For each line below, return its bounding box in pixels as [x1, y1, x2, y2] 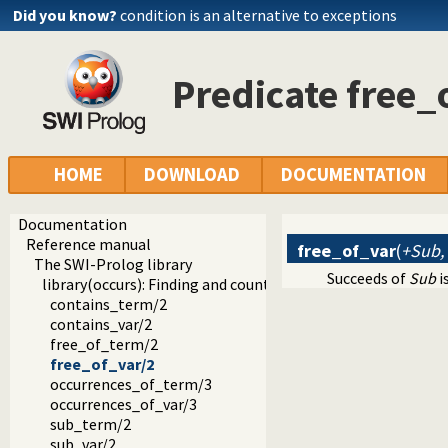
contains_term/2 [50, 294, 167, 315]
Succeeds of [327, 267, 409, 288]
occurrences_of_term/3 [50, 374, 212, 395]
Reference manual [26, 234, 151, 255]
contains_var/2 [50, 314, 152, 335]
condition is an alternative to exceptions [120, 5, 397, 25]
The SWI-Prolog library [34, 254, 192, 275]
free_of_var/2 [50, 354, 154, 375]
